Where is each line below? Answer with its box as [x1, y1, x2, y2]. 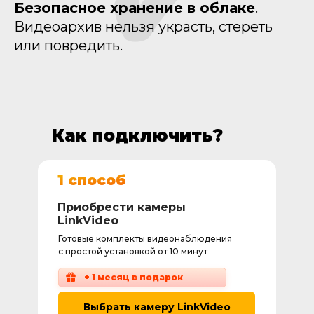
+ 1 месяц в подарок [84, 272, 183, 282]
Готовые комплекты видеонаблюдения [58, 233, 232, 244]
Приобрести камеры [57, 200, 186, 214]
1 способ [57, 172, 126, 189]
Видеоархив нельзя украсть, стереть [14, 18, 273, 35]
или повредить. [14, 37, 123, 54]
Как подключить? [52, 125, 223, 146]
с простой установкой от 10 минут [58, 246, 207, 257]
